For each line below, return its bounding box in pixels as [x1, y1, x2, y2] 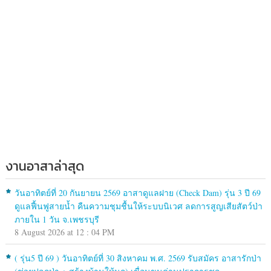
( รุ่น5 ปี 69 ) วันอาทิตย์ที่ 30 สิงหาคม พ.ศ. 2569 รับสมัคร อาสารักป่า [14, 252, 261, 264]
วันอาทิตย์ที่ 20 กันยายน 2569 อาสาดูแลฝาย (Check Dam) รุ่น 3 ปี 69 [14, 187, 261, 199]
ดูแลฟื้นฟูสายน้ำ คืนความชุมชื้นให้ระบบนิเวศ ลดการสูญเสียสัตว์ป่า [14, 200, 263, 212]
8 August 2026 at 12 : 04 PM [14, 226, 114, 238]
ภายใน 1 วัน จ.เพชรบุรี [14, 214, 99, 226]
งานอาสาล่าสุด [5, 156, 84, 177]
